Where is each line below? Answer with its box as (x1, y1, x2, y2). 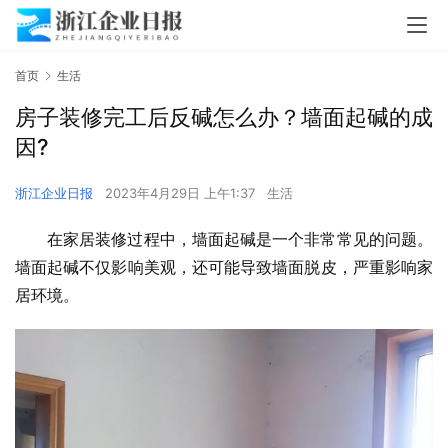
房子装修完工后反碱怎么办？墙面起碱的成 (15, 104, 433, 131)
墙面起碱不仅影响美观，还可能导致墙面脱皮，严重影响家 (15, 257, 433, 278)
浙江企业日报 (15, 185, 93, 202)
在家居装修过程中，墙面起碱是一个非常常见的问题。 (47, 229, 433, 250)
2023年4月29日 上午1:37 (105, 185, 259, 202)
